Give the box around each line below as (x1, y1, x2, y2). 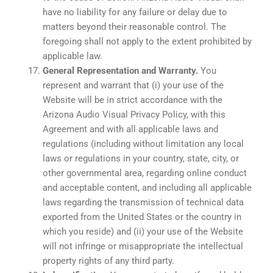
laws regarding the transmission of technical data (43, 196, 244, 208)
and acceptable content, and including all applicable (43, 182, 252, 193)
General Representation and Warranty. (43, 65, 198, 76)
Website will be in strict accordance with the (43, 94, 222, 105)
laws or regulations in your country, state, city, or (43, 152, 239, 164)
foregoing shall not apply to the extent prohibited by (43, 35, 252, 47)
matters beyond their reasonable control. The (43, 21, 226, 32)
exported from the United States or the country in (43, 211, 241, 222)
